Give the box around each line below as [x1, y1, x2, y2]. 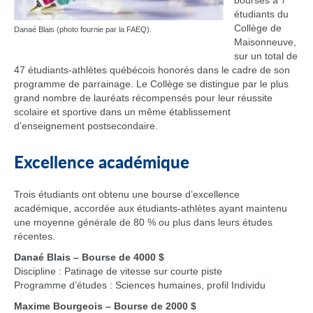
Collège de [234, 22, 282, 34]
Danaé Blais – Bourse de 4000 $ [14, 252, 164, 263]
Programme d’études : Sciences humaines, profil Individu [14, 279, 265, 291]
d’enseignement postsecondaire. [14, 120, 158, 131]
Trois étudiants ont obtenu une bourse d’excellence [14, 189, 240, 200]
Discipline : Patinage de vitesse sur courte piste [14, 265, 222, 277]
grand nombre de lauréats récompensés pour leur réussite [14, 92, 272, 103]
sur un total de [234, 50, 298, 61]
